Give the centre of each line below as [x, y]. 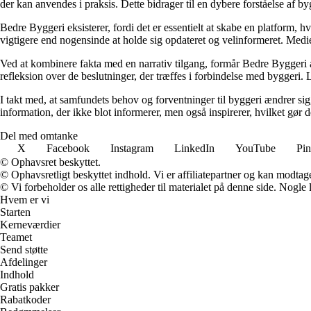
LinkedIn [194, 149]
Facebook [68, 149]
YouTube [255, 149]
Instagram [132, 149]
